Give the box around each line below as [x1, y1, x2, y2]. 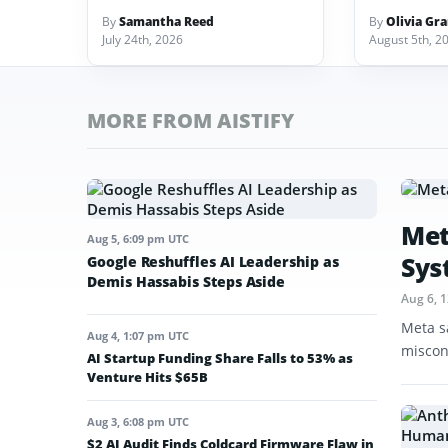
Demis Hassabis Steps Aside [87, 271, 286, 291]
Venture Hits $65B [87, 367, 208, 386]
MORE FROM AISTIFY [87, 106, 294, 134]
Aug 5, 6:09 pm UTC [87, 230, 189, 246]
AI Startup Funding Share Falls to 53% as [87, 348, 353, 367]
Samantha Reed [119, 12, 214, 30]
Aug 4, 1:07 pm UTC [87, 327, 189, 343]
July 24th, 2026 [102, 30, 183, 48]
